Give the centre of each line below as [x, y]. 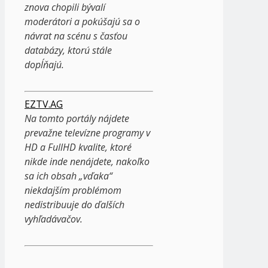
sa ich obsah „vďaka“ [68, 176]
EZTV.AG [44, 104]
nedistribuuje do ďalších [74, 204]
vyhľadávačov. [54, 219]
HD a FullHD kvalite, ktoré [78, 147]
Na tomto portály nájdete [77, 118]
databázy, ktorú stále [68, 50]
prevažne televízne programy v [87, 133]
